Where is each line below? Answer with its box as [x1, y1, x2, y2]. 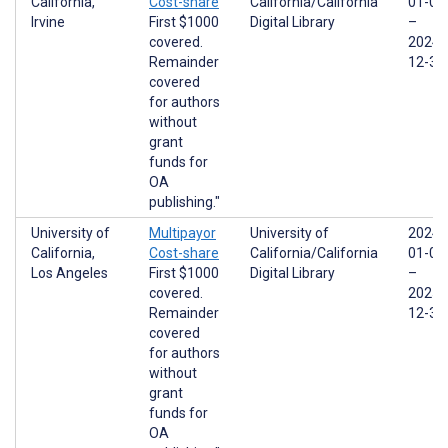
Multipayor [149, 225, 216, 241]
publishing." [149, 194, 220, 210]
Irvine [31, 14, 65, 30]
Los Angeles [31, 265, 108, 281]
